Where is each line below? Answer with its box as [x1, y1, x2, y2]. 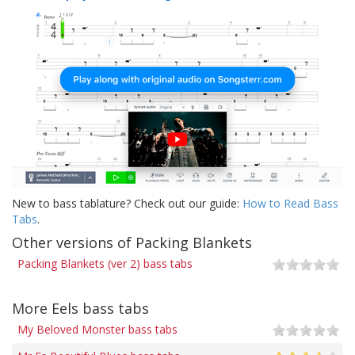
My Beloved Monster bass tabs [17, 321, 177, 337]
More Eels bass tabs [12, 298, 149, 318]
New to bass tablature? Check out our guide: [12, 195, 242, 211]
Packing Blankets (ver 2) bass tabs [17, 255, 193, 271]
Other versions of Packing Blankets [12, 232, 252, 252]
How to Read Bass [242, 195, 338, 211]
